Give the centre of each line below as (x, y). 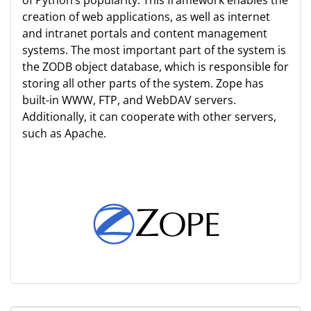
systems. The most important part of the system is (154, 50)
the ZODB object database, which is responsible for (155, 67)
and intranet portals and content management (145, 33)
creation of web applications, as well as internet (146, 17)
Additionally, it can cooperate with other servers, (149, 117)
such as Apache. (64, 133)
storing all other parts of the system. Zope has (143, 83)
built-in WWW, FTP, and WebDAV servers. (129, 100)
